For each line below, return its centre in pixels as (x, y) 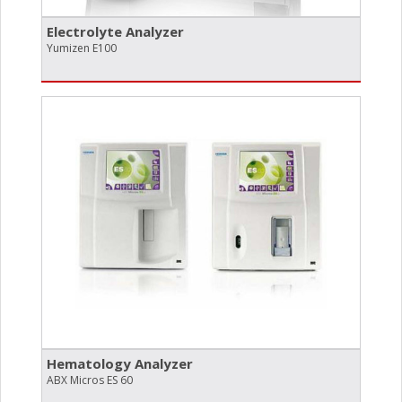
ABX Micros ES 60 (90, 380)
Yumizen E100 (82, 48)
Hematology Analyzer (120, 363)
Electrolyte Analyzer (115, 31)
